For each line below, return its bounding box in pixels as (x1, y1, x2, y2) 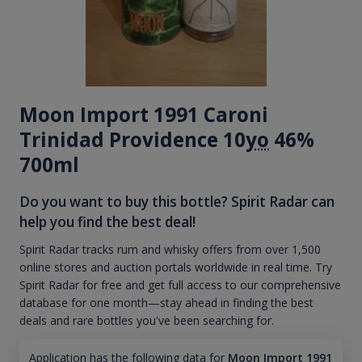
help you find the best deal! (19, 212, 196, 231)
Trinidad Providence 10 (19, 125, 246, 153)
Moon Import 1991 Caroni (19, 100, 268, 128)
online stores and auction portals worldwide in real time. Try (19, 259, 332, 276)
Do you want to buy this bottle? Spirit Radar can (19, 192, 335, 211)
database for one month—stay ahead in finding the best (19, 295, 314, 311)
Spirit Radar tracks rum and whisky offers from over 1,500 (19, 242, 321, 258)
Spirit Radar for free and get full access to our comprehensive (19, 277, 341, 293)
